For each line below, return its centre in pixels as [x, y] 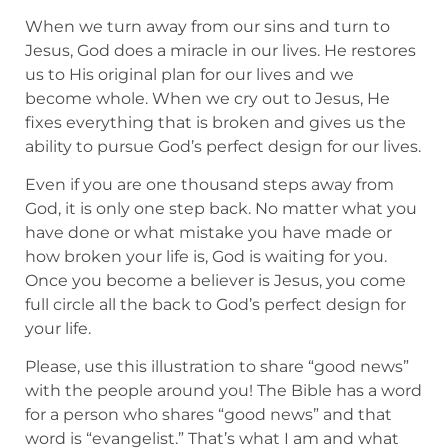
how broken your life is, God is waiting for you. [206, 257]
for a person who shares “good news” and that [208, 415]
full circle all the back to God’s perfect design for [215, 305]
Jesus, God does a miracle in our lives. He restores [220, 50]
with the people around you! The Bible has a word [223, 391]
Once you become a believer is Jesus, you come [215, 281]
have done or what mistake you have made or [208, 233]
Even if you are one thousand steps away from [209, 185]
